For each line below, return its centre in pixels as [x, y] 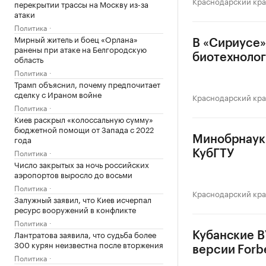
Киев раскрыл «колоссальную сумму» [84, 119]
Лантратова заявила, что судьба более [85, 234]
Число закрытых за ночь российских [82, 164]
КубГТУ [213, 154]
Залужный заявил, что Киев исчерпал [83, 199]
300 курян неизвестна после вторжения [89, 244]
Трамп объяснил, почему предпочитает [87, 84]
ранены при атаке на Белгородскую [80, 49]
